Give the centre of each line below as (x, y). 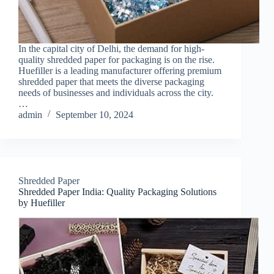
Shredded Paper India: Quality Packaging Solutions (117, 191)
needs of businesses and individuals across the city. (116, 92)
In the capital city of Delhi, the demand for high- (111, 48)
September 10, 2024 (94, 114)
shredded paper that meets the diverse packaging (111, 81)
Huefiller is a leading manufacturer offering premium (120, 70)
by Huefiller (42, 202)
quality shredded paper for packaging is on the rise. (117, 59)
